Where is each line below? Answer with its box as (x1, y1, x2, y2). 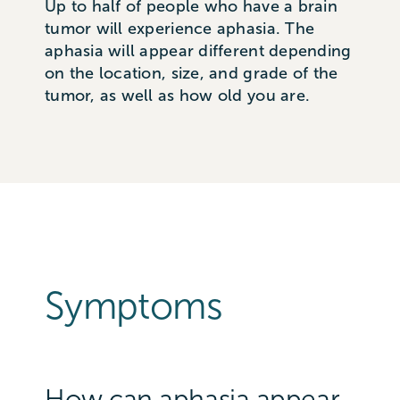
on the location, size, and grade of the (44, 64, 338, 83)
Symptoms (44, 285, 222, 327)
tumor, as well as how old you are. (44, 87, 311, 105)
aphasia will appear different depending (44, 42, 352, 61)
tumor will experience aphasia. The (44, 20, 315, 38)
